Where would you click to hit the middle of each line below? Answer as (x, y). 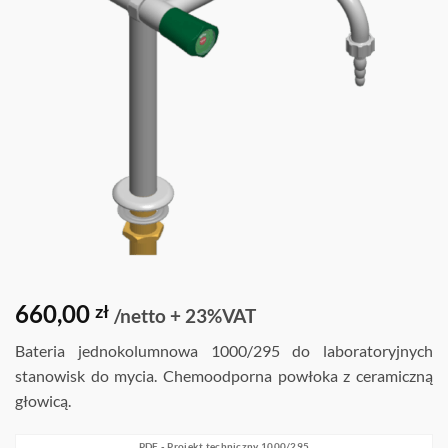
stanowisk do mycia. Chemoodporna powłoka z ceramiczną (224, 375)
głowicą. (43, 400)
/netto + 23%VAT (185, 315)
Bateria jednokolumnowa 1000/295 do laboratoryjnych (224, 350)
